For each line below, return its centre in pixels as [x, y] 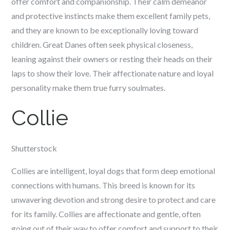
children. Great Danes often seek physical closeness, [102, 44]
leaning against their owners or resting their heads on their [112, 59]
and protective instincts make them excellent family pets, [111, 16]
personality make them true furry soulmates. [89, 88]
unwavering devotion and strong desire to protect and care [114, 199]
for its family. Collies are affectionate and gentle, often [106, 214]
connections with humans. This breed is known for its [103, 185]
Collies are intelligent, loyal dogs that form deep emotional [113, 171]
